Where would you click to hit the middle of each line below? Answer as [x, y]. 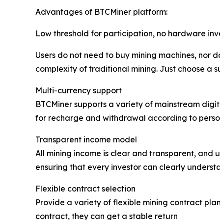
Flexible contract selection [85, 188]
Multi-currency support [79, 90]
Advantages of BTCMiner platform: [101, 12]
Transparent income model [86, 139]
